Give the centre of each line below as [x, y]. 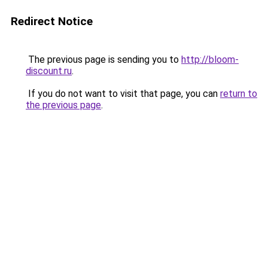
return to [239, 94]
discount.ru [49, 71]
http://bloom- [210, 60]
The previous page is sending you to [103, 60]
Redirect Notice [52, 21]
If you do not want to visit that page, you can [123, 94]
